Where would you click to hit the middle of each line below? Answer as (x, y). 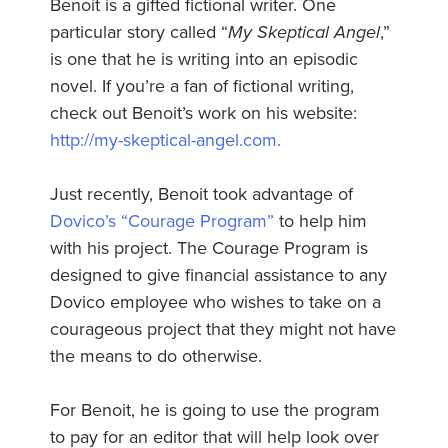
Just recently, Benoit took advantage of (201, 193)
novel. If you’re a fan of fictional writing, (202, 85)
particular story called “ (139, 31)
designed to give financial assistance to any (218, 274)
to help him (320, 220)
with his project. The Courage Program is (209, 247)
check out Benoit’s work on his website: (203, 112)
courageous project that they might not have (223, 328)
